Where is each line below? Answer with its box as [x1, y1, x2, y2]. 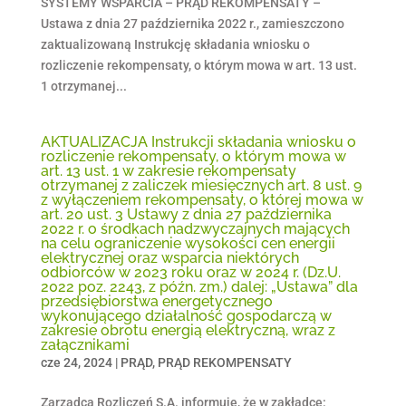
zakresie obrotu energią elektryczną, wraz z [40, 322, 335, 339]
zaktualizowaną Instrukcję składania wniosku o [40, 37, 310, 52]
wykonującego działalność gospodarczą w [40, 307, 332, 324]
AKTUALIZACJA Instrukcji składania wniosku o [40, 133, 356, 150]
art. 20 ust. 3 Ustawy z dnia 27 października [40, 206, 332, 223]
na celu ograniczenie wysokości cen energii [40, 235, 335, 252]
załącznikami [40, 336, 130, 353]
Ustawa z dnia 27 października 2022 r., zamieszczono [40, 16, 344, 31]
